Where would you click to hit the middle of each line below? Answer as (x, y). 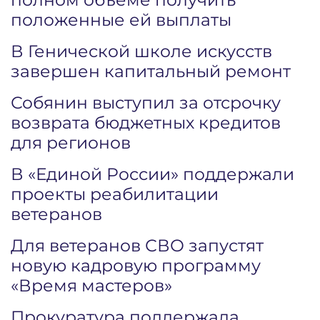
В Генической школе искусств (141, 51)
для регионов (71, 142)
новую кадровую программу (136, 265)
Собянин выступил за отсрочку (146, 102)
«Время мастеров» (91, 285)
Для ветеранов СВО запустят (137, 245)
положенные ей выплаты (121, 20)
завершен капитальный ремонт (151, 71)
